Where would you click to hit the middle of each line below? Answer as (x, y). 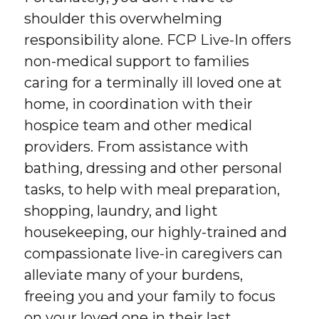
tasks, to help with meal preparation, (152, 190)
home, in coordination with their (139, 104)
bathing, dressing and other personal (153, 168)
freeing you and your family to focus (150, 297)
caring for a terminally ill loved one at (153, 83)
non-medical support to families (137, 62)
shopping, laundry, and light (121, 211)
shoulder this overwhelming (124, 19)
